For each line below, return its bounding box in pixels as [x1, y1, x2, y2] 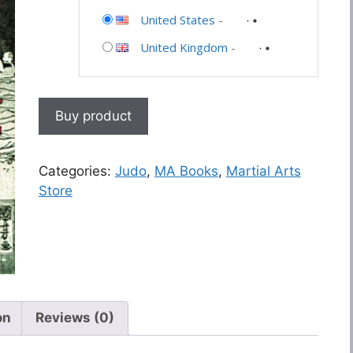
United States [139, 12, 215, 28]
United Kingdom [139, 39, 228, 56]
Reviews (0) [35, 310, 114, 326]
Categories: [38, 162, 115, 179]
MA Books [154, 162, 218, 179]
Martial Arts [225, 162, 301, 179]
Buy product [54, 107, 132, 124]
